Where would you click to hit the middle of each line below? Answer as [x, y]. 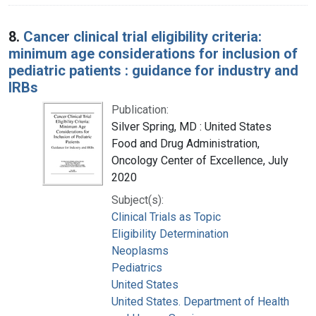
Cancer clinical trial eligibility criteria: [142, 36]
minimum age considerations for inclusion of [153, 53]
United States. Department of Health [200, 301]
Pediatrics [137, 267]
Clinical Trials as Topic [166, 217]
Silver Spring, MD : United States [192, 126]
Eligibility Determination [170, 233]
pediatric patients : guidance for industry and [153, 70]
